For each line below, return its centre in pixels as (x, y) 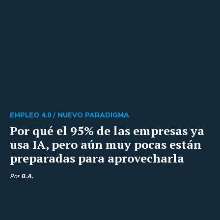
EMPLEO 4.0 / (34, 115)
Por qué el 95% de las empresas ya (107, 130)
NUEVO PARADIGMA (93, 115)
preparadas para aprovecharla (97, 158)
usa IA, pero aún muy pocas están (106, 144)
